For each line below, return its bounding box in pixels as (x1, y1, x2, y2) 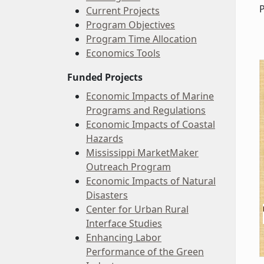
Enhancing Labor (86, 231, 161, 244)
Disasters (86, 189, 128, 202)
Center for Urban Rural (86, 203, 189, 216)
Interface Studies (86, 217, 162, 230)
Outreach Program (86, 160, 171, 173)
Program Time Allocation (86, 32, 197, 45)
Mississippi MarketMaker (86, 146, 199, 159)
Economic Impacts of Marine (86, 90, 214, 103)
